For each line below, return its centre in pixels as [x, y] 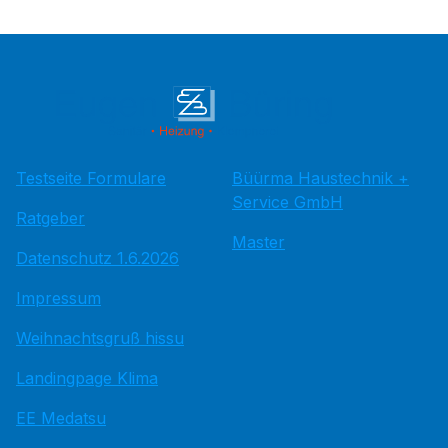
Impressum [58, 298]
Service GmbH [287, 202]
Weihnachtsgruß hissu [100, 338]
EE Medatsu [61, 418]
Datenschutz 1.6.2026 [97, 258]
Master [258, 242]
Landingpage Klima [87, 378]
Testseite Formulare [91, 178]
